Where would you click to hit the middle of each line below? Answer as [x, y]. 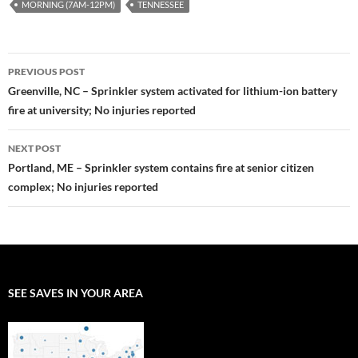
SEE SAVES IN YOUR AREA [76, 293]
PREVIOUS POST [46, 72]
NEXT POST [34, 149]
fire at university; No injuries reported [102, 110]
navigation [57, 94]
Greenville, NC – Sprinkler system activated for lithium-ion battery [173, 91]
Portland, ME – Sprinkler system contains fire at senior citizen [161, 168]
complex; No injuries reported [83, 187]
